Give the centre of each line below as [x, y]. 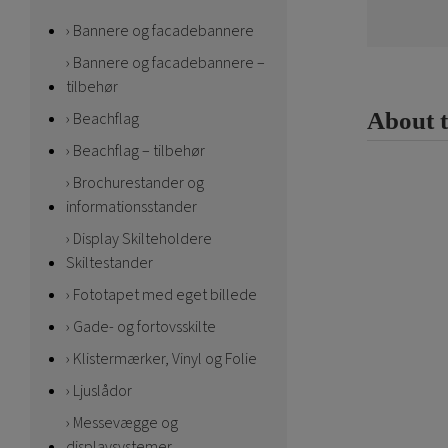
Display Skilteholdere [142, 239]
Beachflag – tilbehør [139, 151]
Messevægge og [125, 423]
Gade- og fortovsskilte [144, 327]
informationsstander [131, 207]
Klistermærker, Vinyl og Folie [165, 359]
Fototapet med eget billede [165, 295]
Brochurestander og [138, 183]
